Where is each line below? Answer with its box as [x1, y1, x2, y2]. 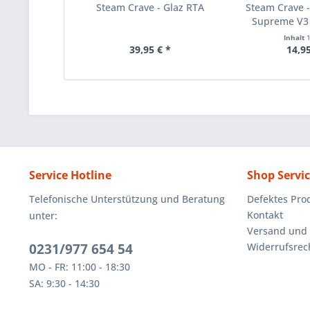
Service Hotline [29, 167, 111, 183]
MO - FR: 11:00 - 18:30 [29, 260, 130, 274]
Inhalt [284, 33, 307, 43]
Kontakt [247, 208, 283, 222]
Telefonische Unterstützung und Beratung [29, 192, 225, 206]
